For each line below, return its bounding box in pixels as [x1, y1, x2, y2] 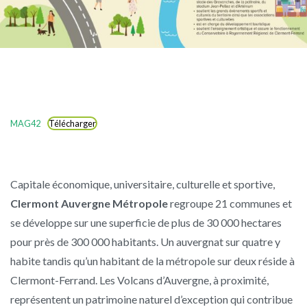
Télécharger [48, 118, 96, 130]
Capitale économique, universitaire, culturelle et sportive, [10, 177, 275, 191]
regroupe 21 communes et [168, 197, 292, 210]
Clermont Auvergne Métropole [10, 197, 168, 210]
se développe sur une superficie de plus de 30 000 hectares [10, 216, 282, 230]
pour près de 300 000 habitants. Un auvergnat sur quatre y [10, 235, 280, 249]
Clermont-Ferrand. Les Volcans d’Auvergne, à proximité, [10, 273, 269, 287]
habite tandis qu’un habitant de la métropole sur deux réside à [10, 254, 295, 268]
